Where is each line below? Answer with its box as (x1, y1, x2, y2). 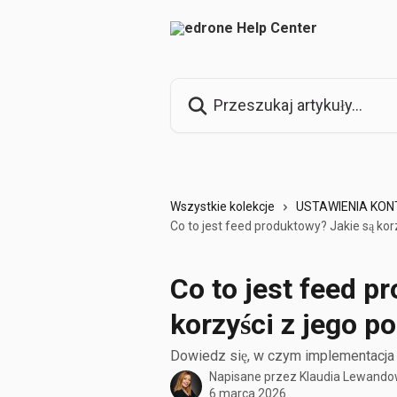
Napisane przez (209, 370, 300, 384)
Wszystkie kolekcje (170, 199, 275, 214)
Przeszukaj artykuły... (169, 80, 298, 97)
